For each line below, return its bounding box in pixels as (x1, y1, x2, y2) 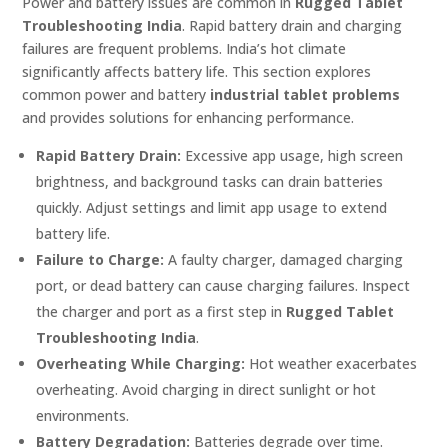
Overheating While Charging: (36, 354, 246, 374)
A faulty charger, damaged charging (164, 250, 404, 270)
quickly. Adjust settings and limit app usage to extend (36, 198, 388, 218)
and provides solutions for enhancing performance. (22, 108, 355, 128)
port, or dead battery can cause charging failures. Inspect (36, 276, 411, 296)
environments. (36, 406, 130, 426)
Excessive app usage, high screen (181, 146, 404, 166)
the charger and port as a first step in (36, 302, 287, 322)
